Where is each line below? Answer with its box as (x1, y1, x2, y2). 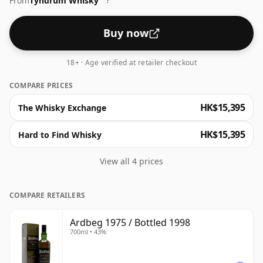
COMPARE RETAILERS (9, 190, 86, 201)
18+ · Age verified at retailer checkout (66, 58, 197, 68)
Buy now (103, 26, 149, 41)
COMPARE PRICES (9, 80, 73, 91)
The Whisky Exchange (18, 102, 106, 113)
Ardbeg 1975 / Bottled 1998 (70, 216, 190, 230)
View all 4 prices (100, 156, 163, 167)
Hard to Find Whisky (18, 129, 102, 140)
